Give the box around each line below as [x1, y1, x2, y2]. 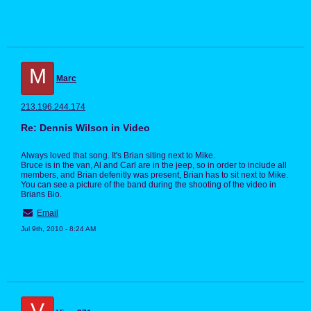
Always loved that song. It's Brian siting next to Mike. [21, 151, 215, 161]
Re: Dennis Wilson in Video [21, 122, 150, 134]
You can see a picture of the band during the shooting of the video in [21, 180, 276, 190]
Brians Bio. [21, 190, 62, 200]
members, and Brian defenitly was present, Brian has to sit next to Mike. [21, 170, 288, 180]
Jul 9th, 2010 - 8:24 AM [21, 225, 96, 233]
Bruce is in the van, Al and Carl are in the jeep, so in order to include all [21, 160, 287, 171]
